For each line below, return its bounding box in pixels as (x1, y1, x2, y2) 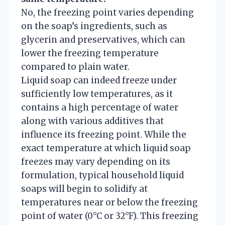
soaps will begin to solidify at (21, 183, 148, 194)
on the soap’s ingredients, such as (21, 20, 167, 32)
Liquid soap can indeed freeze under (21, 74, 177, 86)
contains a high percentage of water (21, 101, 178, 113)
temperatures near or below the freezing (21, 196, 198, 208)
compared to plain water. (21, 61, 130, 72)
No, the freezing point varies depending (21, 7, 194, 18)
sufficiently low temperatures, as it (21, 88, 173, 99)
